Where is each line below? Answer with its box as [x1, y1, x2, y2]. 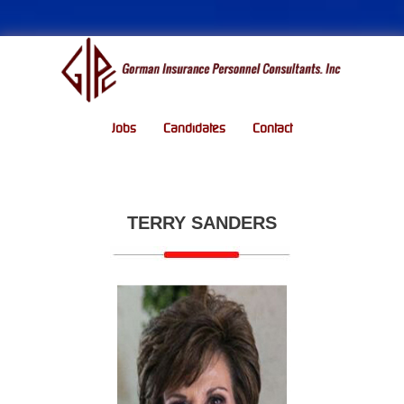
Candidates [163, 123, 225, 135]
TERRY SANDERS [127, 213, 277, 233]
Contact [252, 123, 292, 135]
